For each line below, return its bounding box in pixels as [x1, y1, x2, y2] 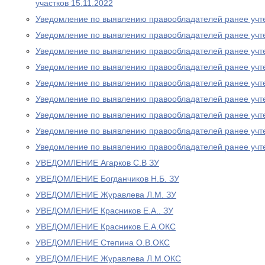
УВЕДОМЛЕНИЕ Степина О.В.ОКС [35, 238, 170, 247]
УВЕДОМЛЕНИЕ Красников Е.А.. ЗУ [35, 206, 173, 215]
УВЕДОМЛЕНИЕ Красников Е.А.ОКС [35, 222, 176, 231]
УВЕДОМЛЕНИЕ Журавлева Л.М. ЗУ [35, 190, 176, 199]
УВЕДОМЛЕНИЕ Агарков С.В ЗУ [35, 158, 159, 167]
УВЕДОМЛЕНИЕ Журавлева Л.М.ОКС [35, 254, 181, 263]
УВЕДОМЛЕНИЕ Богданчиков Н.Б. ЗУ [35, 174, 179, 183]
